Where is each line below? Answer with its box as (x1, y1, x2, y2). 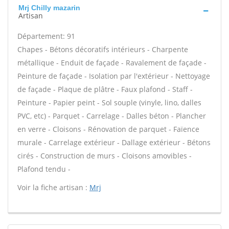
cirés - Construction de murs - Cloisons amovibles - (17, 151, 192, 161)
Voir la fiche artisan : (17, 182, 89, 192)
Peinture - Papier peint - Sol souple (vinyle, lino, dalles (17, 98, 201, 107)
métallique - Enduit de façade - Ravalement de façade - (17, 58, 207, 67)
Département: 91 (17, 31, 75, 41)
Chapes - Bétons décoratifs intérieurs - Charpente (17, 44, 188, 54)
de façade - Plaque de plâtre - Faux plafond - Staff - (17, 84, 193, 94)
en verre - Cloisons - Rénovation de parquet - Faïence (17, 124, 199, 134)
